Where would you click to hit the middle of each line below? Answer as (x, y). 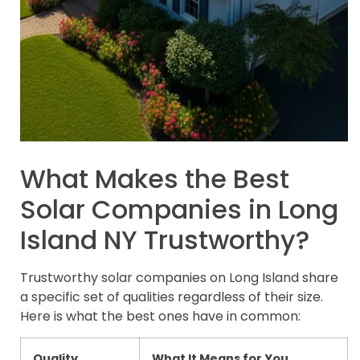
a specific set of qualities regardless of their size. (172, 297)
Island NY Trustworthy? (165, 239)
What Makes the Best (155, 178)
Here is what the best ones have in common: (160, 316)
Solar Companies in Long (179, 209)
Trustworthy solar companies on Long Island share (179, 277)
